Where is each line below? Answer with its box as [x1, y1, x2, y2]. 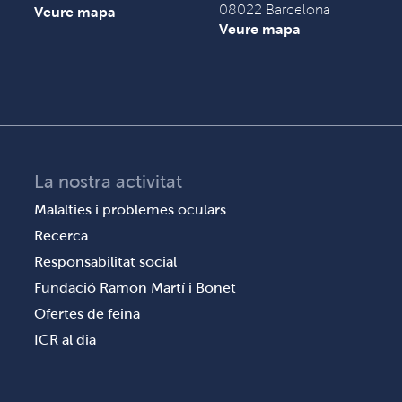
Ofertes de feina [34, 306, 141, 321]
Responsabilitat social [34, 254, 178, 269]
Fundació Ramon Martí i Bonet [34, 280, 237, 295]
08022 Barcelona [218, 2, 330, 17]
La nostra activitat [34, 171, 183, 191]
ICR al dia [34, 332, 97, 347]
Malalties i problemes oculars [34, 202, 227, 217]
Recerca [34, 228, 89, 243]
